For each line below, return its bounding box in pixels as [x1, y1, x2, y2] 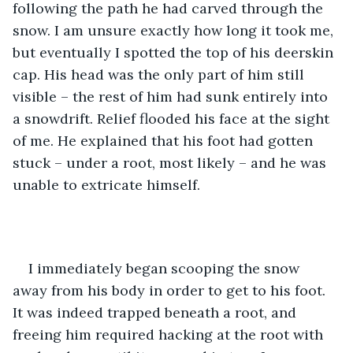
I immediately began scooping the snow [28, 258, 303, 277]
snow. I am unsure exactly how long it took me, [13, 20, 337, 39]
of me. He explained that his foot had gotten [13, 131, 317, 150]
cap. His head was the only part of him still [13, 65, 308, 84]
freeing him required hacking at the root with [13, 325, 327, 344]
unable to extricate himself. [13, 175, 200, 194]
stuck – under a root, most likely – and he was [13, 153, 330, 172]
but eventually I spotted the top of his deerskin [13, 43, 337, 61]
